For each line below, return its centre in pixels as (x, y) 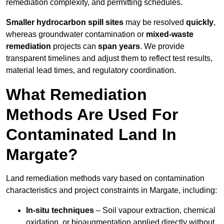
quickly (200, 22)
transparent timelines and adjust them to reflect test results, (109, 58)
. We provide (162, 46)
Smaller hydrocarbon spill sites (65, 22)
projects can (74, 46)
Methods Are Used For (92, 115)
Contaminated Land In (91, 135)
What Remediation (76, 95)
